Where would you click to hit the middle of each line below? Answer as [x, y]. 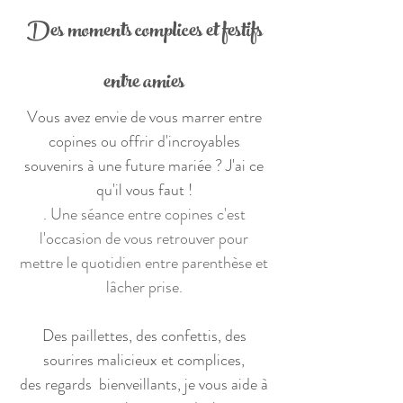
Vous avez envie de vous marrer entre [144, 117]
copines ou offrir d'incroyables [144, 141]
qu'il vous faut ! [144, 190]
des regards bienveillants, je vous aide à [144, 384]
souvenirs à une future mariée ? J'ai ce [144, 166]
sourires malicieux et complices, [144, 360]
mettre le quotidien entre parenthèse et [144, 263]
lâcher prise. [144, 287]
